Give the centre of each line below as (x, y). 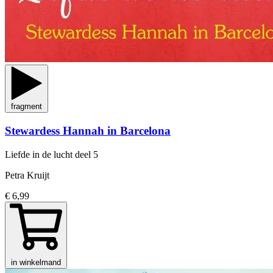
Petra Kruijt (27, 175)
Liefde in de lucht (40, 154)
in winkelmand (36, 262)
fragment (27, 107)
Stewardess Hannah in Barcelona (88, 131)
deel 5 (87, 154)
